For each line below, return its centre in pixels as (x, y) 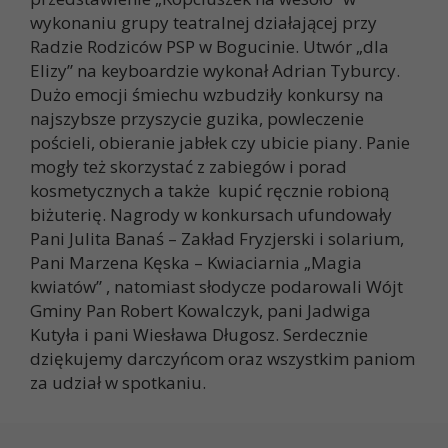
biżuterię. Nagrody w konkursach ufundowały (211, 215)
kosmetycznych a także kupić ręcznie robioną (209, 191)
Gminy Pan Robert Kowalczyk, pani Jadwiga (200, 311)
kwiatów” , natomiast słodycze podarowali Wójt (216, 287)
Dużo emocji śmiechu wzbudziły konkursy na (207, 95)
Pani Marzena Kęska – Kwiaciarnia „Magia (196, 263)
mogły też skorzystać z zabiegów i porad (188, 167)
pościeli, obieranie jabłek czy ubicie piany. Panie (220, 143)
